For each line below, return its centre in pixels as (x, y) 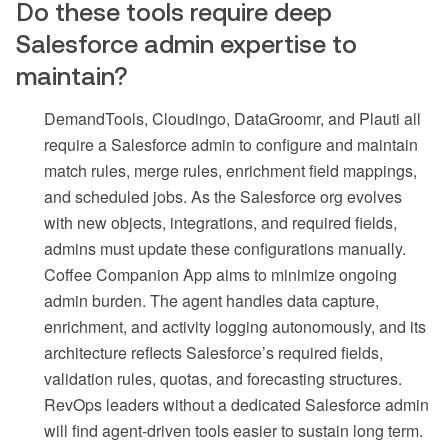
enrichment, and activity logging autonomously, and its (235, 326)
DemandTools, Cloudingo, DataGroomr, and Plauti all (232, 118)
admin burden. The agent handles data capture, (211, 300)
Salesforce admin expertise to (186, 43)
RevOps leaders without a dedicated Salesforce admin (236, 404)
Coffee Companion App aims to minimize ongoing (220, 274)
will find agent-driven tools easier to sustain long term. (233, 430)
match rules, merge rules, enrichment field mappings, (230, 170)
